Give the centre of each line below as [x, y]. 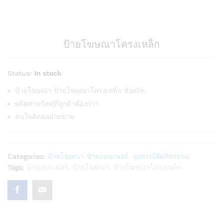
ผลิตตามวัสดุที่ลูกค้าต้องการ [57, 104]
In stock [48, 73]
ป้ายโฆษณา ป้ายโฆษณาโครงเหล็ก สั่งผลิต [80, 91]
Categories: [28, 157]
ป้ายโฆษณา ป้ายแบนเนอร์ [88, 157]
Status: [20, 73]
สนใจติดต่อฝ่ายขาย [45, 117]
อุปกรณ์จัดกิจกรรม [161, 157]
